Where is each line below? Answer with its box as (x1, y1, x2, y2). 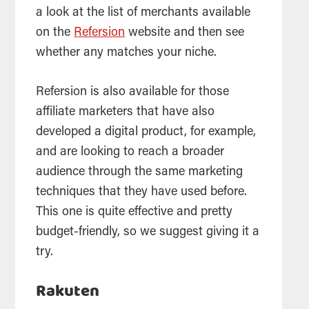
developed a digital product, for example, (36, 126, 257, 139)
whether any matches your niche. (36, 46, 221, 59)
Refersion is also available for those (36, 86, 230, 99)
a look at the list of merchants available (36, 6, 251, 19)
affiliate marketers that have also (36, 106, 215, 119)
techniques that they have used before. (36, 186, 248, 199)
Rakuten (36, 278, 103, 305)
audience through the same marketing (36, 166, 243, 179)
